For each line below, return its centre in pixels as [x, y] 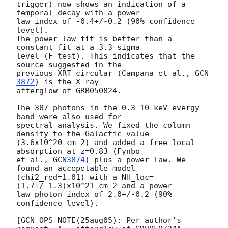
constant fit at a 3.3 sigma [78, 47]
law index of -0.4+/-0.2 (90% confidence [106, 21]
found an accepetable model [76, 168]
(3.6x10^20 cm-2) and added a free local [106, 142]
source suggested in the [69, 64]
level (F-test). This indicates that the [106, 56]
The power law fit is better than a [94, 38]
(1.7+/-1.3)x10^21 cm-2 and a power [94, 186]
